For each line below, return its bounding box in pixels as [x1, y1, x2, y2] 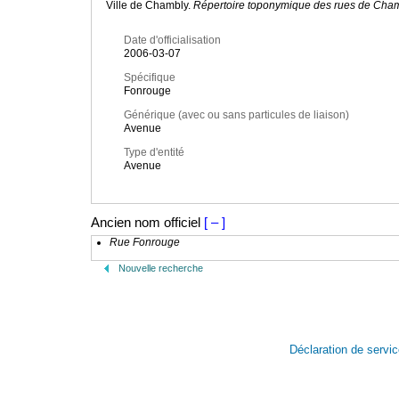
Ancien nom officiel [91, 215, 200, 230]
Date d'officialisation [124, 34, 221, 47]
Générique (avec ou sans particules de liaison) [124, 109, 349, 122]
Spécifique [124, 71, 175, 85]
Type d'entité [124, 146, 184, 159]
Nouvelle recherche [118, 263, 203, 273]
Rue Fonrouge [110, 236, 180, 248]
